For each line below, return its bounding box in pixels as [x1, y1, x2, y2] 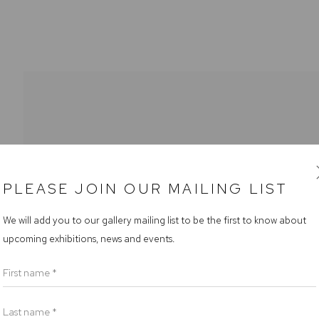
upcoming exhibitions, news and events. [3, 232, 174, 246]
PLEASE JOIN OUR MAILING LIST [3, 179, 288, 199]
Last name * [3, 299, 57, 313]
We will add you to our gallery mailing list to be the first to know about [3, 214, 306, 227]
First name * [3, 260, 57, 274]
